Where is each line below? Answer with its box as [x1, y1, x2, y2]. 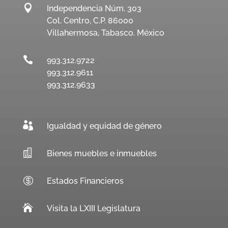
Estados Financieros [46, 176, 124, 186]
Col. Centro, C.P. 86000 [46, 15, 133, 25]
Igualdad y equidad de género [46, 121, 162, 131]
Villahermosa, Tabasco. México [46, 27, 164, 38]
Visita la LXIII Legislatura [46, 203, 140, 213]
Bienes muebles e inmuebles [46, 148, 157, 158]
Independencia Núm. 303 [46, 3, 141, 13]
